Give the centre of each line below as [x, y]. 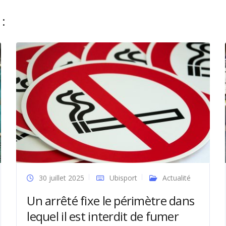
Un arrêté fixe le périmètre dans [111, 200]
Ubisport [124, 178]
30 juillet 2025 [62, 178]
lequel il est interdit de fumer [103, 216]
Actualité [177, 178]
